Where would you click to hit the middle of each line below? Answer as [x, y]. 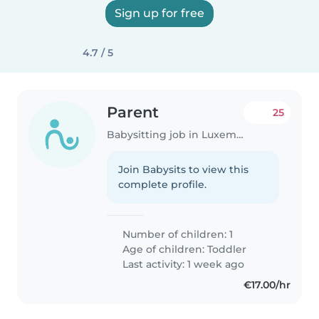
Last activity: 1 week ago [182, 264]
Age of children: [164, 249]
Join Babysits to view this [184, 169]
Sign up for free [159, 13]
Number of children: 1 [177, 234]
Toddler [227, 249]
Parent [133, 112]
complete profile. [163, 184]
